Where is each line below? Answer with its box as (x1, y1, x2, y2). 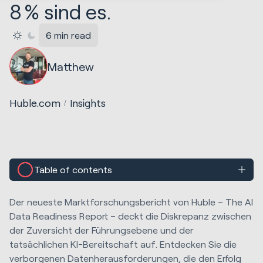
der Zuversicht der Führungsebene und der (9, 224, 194, 236)
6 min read (46, 29, 92, 41)
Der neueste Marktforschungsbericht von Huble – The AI (9, 196, 253, 208)
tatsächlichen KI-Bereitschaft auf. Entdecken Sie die (9, 238, 237, 250)
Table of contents (34, 164, 113, 176)
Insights (70, 96, 106, 110)
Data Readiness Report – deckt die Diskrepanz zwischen (9, 210, 251, 222)
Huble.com (9, 96, 60, 110)
